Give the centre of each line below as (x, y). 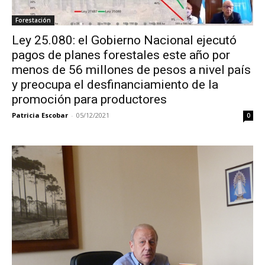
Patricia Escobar (40, 115)
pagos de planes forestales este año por (121, 55)
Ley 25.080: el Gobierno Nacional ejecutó (124, 40)
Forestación (33, 20)
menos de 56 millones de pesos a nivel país (131, 70)
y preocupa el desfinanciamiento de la (115, 84)
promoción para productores (89, 99)
